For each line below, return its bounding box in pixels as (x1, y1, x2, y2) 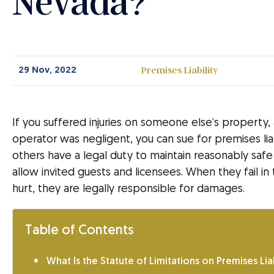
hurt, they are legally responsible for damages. (12, 183, 245, 195)
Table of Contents (25, 224, 134, 238)
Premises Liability (141, 65, 219, 76)
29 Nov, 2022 (18, 66, 76, 75)
